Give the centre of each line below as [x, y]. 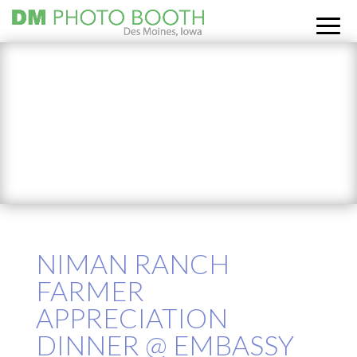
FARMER [90, 291]
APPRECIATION [131, 318]
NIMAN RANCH [132, 264]
